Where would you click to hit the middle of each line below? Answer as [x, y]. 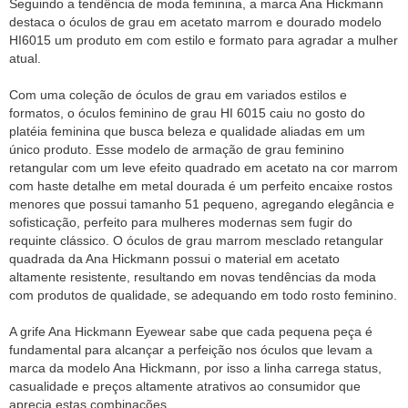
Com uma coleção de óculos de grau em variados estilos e [178, 95]
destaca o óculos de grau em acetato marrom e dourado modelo [195, 22]
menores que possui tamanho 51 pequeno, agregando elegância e [202, 204]
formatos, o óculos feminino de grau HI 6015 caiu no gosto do [187, 113]
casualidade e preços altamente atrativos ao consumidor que [185, 387]
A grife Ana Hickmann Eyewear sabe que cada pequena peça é [191, 332]
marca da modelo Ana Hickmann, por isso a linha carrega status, [195, 368]
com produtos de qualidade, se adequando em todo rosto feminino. [203, 296]
